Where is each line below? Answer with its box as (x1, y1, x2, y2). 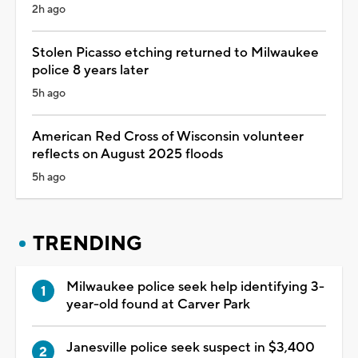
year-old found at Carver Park (66, 295, 250, 313)
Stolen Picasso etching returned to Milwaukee (32, 43, 319, 62)
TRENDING (33, 230, 142, 257)
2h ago (32, 2, 66, 17)
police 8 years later (32, 61, 149, 79)
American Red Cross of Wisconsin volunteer (32, 127, 304, 145)
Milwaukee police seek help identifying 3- (66, 277, 324, 296)
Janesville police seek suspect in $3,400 (66, 338, 315, 356)
